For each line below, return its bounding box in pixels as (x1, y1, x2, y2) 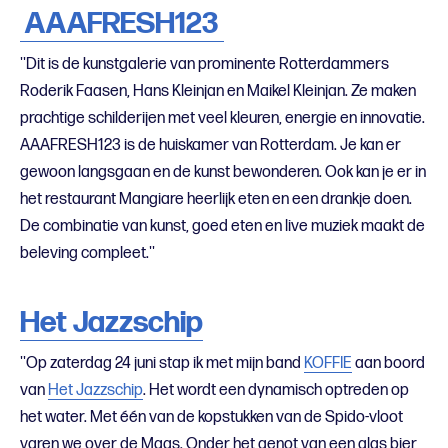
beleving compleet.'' (20, 243, 155, 263)
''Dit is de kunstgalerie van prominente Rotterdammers (20, 54, 389, 74)
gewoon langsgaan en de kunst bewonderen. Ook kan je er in (20, 162, 426, 182)
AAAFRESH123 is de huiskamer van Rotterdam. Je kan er (20, 135, 401, 155)
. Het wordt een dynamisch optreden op (143, 380, 409, 400)
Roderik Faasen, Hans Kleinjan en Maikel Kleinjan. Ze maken (20, 81, 416, 101)
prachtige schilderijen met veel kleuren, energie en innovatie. (20, 108, 425, 128)
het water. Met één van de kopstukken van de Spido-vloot (20, 407, 403, 427)
